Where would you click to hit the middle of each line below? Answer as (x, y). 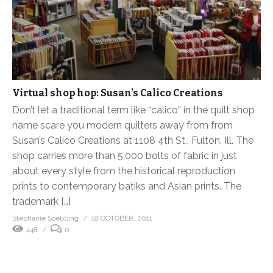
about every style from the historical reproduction (124, 171)
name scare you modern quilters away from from (122, 126)
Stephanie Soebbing (45, 218)
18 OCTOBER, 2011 (122, 218)
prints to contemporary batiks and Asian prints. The (127, 186)
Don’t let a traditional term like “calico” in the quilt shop (133, 110)
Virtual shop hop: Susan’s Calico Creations (118, 93)
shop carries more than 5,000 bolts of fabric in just (125, 156)
